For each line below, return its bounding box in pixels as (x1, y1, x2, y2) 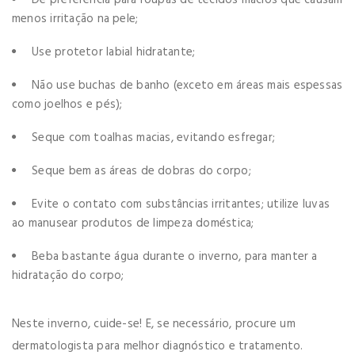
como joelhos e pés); (12, 94, 123, 114)
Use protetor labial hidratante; (32, 42, 196, 62)
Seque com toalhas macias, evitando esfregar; (32, 128, 276, 147)
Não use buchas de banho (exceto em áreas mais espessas (32, 75, 343, 95)
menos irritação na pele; (12, 9, 139, 29)
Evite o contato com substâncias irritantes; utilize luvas (32, 194, 330, 214)
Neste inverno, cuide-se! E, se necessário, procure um (12, 314, 296, 334)
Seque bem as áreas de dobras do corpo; (32, 161, 251, 181)
